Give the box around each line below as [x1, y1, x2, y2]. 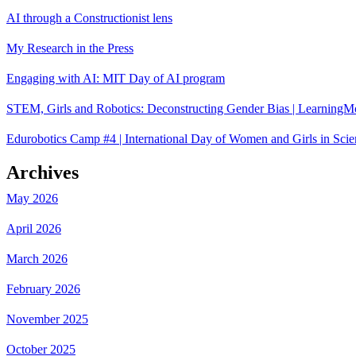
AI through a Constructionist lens [6, 10, 172, 25]
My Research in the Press [6, 41, 133, 55]
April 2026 [6, 221, 61, 235]
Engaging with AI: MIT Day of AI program [6, 71, 225, 85]
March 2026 [6, 251, 68, 265]
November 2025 [6, 311, 88, 326]
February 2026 [6, 281, 80, 296]
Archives [6, 161, 79, 183]
